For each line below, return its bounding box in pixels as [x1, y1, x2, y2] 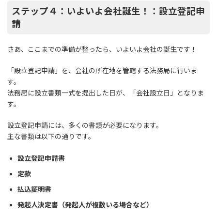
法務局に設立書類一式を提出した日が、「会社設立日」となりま [7, 88, 204, 97]
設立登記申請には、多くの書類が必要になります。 [7, 121, 163, 129]
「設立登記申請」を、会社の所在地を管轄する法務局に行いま [7, 66, 197, 75]
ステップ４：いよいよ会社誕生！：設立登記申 [12, 5, 205, 16]
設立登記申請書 [17, 154, 65, 162]
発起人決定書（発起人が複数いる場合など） [17, 200, 153, 209]
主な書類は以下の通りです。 [7, 132, 95, 140]
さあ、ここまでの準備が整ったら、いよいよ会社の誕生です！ [7, 45, 197, 53]
